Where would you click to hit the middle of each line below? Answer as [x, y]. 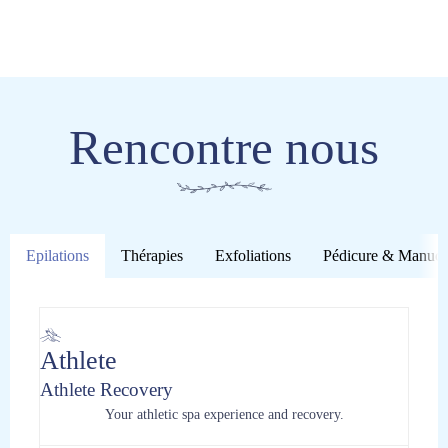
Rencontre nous [224, 147]
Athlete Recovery [106, 389]
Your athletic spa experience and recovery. [224, 415]
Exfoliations [253, 255]
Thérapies [152, 255]
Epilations [57, 255]
